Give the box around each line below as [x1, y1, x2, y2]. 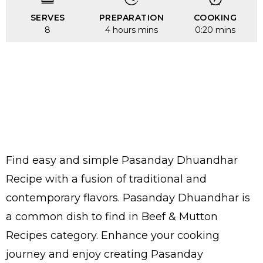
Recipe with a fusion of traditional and [6, 173, 207, 186]
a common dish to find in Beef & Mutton [6, 210, 218, 223]
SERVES [30, 12, 65, 23]
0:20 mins [195, 25, 236, 35]
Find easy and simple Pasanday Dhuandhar [6, 154, 238, 167]
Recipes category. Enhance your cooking [6, 229, 220, 242]
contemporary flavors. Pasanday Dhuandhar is [6, 191, 250, 204]
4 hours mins [105, 25, 158, 35]
